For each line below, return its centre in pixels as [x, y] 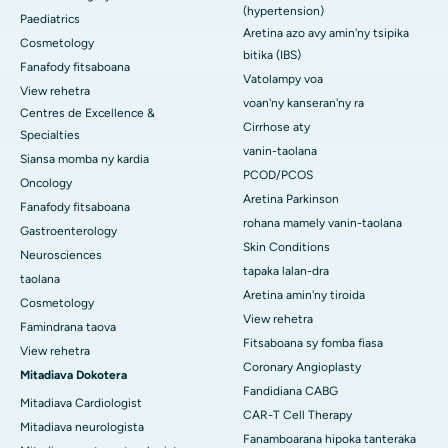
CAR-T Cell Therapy [297, 415]
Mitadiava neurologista [82, 427]
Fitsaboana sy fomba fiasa [313, 343]
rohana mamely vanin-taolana [322, 223]
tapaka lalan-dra [286, 271]
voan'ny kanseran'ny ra [303, 103]
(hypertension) [283, 11]
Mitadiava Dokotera [73, 375]
